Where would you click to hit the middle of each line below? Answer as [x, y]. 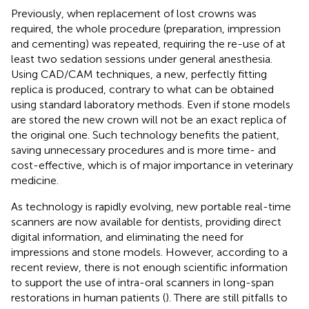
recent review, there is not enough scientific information [149, 267]
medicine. [35, 180]
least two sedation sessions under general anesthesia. [142, 59]
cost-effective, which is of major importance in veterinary [152, 165]
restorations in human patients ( [88, 297]
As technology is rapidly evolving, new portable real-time [151, 206]
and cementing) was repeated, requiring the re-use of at [148, 43]
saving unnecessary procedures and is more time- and [143, 150]
